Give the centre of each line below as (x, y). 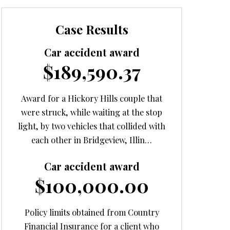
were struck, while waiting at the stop (92, 112)
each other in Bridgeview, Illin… (92, 140)
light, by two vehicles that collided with (92, 126)
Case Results (92, 29)
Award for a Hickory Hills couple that (92, 98)
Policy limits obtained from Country (92, 212)
